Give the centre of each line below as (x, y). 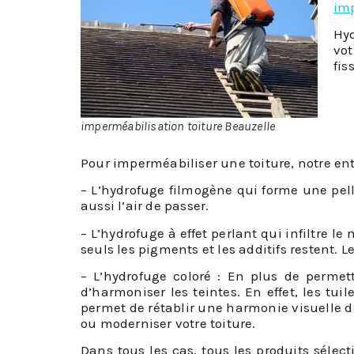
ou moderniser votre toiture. (168, 323)
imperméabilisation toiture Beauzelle (178, 126)
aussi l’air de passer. (145, 206)
